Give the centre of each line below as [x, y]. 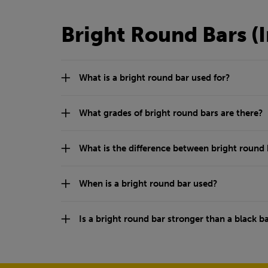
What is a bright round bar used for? [154, 78]
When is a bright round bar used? [148, 184]
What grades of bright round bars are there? [171, 113]
